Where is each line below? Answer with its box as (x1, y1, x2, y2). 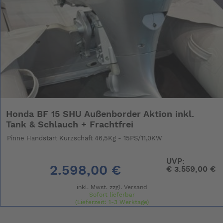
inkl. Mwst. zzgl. (76, 184, 124, 190)
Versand (123, 184, 147, 190)
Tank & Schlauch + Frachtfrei (6, 120, 134, 129)
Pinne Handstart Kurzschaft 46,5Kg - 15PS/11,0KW (7, 135, 163, 142)
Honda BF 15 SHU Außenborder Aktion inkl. (6, 110, 195, 119)
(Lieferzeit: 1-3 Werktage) (75, 199, 149, 205)
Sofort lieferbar (89, 191, 135, 198)
